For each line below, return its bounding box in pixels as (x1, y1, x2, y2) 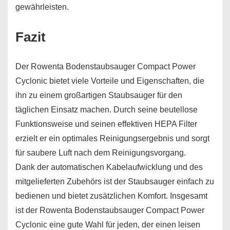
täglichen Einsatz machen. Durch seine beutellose (15, 105, 198, 114)
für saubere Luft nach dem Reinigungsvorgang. (15, 148, 186, 157)
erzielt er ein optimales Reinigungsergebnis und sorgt (15, 134, 209, 143)
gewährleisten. (15, 3, 69, 11)
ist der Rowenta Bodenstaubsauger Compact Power (15, 206, 204, 215)
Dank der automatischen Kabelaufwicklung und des (15, 163, 203, 171)
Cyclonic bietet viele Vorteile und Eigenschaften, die (15, 76, 204, 85)
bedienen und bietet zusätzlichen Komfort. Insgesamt (15, 191, 207, 200)
